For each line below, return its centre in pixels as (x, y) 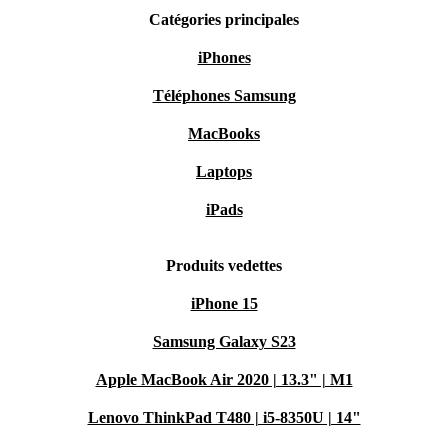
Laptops (224, 171)
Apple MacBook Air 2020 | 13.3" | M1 (224, 379)
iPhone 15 (224, 303)
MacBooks (224, 133)
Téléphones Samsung (224, 95)
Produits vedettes (224, 265)
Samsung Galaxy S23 (224, 341)
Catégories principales (224, 19)
